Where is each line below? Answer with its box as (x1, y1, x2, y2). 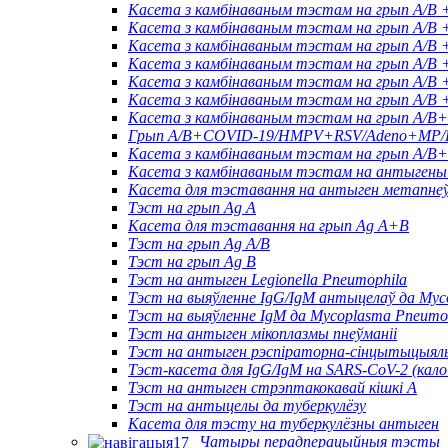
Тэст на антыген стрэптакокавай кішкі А (128, 378, 417, 396)
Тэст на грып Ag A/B (128, 234, 270, 252)
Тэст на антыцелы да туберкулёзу (128, 396, 366, 414)
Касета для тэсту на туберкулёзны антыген (128, 414, 439, 432)
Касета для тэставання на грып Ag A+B (128, 216, 409, 234)
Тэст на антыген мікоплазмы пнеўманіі (128, 324, 397, 342)
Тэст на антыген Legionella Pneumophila (128, 270, 407, 288)
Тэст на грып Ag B (128, 252, 256, 270)
